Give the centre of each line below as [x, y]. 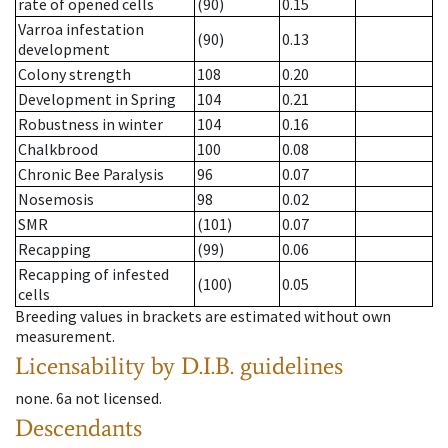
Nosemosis [56, 199]
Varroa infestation [81, 29]
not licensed [117, 398]
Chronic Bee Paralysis [91, 174]
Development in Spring [97, 99]
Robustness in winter [90, 124]
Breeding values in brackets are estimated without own [203, 316]
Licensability [80, 366]
